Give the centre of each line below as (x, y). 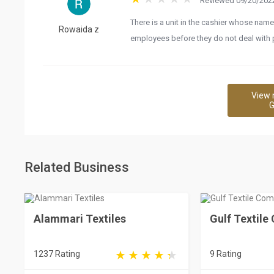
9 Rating (225, 254)
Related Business (77, 167)
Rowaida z (79, 30)
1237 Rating (57, 254)
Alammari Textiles (80, 218)
